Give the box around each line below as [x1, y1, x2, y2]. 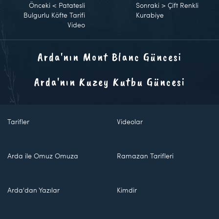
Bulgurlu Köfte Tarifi [23, 10, 85, 20]
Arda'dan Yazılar [7, 185, 60, 195]
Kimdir [117, 185, 137, 195]
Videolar [117, 117, 143, 126]
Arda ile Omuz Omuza [7, 151, 78, 160]
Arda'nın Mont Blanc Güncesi [37, 49, 182, 64]
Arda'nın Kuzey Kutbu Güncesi [34, 74, 185, 89]
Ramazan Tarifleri [117, 151, 174, 160]
